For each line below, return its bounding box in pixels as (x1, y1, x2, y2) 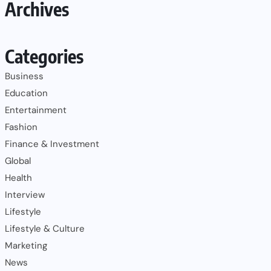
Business (5, 70, 44, 82)
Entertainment (5, 103, 67, 116)
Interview (5, 188, 45, 201)
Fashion (5, 120, 38, 133)
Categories (5, 44, 83, 68)
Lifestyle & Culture (5, 222, 85, 235)
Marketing (5, 239, 47, 252)
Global (5, 154, 31, 167)
